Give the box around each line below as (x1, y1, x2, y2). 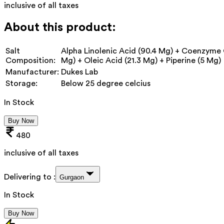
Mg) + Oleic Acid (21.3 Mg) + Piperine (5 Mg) (61, 56, 221, 64)
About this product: (4, 21, 116, 33)
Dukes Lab (61, 67, 98, 76)
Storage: (5, 79, 37, 87)
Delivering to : (4, 172, 55, 181)
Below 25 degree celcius (61, 79, 150, 87)
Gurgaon (59, 173, 84, 181)
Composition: (5, 56, 55, 64)
